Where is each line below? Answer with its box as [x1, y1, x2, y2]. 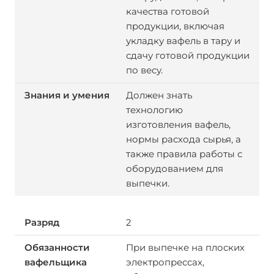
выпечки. [125, 177, 169, 189]
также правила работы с [125, 148, 242, 160]
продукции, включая [125, 20, 224, 32]
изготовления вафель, [125, 119, 231, 130]
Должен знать [125, 89, 192, 101]
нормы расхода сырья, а [125, 133, 241, 145]
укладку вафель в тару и [125, 35, 240, 46]
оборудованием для [125, 163, 223, 174]
